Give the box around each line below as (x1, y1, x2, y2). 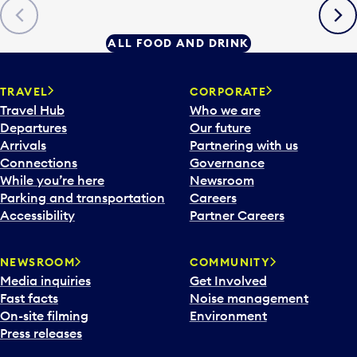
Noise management (189, 290, 308, 307)
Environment (189, 308, 267, 324)
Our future (189, 119, 251, 135)
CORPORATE (189, 84, 267, 99)
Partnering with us (189, 136, 298, 153)
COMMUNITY (189, 255, 271, 270)
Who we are (189, 101, 261, 118)
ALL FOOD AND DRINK (108, 36, 249, 51)
